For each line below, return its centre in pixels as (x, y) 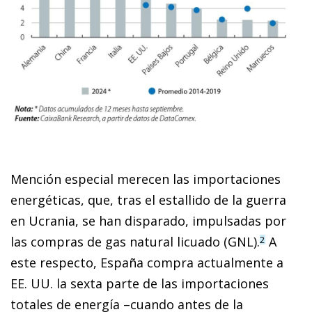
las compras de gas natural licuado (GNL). (135, 241)
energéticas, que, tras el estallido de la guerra (148, 200)
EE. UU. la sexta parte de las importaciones (140, 283)
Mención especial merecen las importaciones (146, 179)
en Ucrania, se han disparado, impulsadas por (148, 220)
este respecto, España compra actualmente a (147, 262)
